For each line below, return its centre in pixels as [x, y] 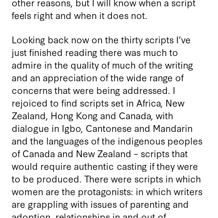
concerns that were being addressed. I [93, 90]
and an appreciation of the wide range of [98, 77]
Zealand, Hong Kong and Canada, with [92, 115]
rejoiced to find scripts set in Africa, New [98, 102]
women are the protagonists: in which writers [107, 191]
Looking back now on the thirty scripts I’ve [101, 39]
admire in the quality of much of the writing [102, 64]
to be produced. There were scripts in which [106, 178]
